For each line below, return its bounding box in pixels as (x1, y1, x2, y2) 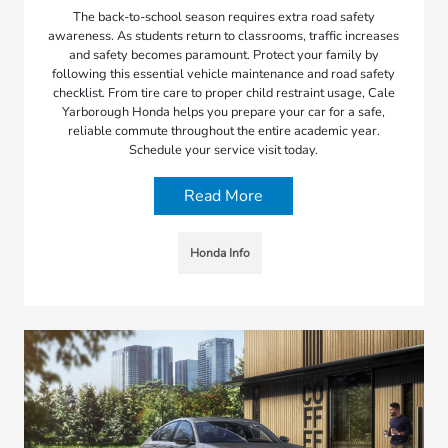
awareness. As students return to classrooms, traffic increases (48, 26, 400, 45)
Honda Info (189, 244, 250, 261)
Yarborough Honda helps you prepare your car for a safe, (62, 102, 386, 121)
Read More (184, 184, 264, 207)
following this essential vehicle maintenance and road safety (52, 64, 396, 83)
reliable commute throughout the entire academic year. (67, 121, 380, 140)
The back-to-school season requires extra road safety (72, 7, 375, 26)
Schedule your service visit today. (129, 140, 319, 159)
